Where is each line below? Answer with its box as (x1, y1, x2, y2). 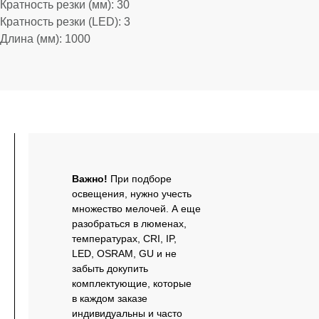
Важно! (72, 173, 110, 184)
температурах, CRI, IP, (72, 233, 177, 244)
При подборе (110, 173, 172, 184)
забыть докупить (72, 263, 148, 274)
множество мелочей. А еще (72, 203, 201, 214)
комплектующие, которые (72, 278, 192, 289)
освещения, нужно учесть (72, 188, 192, 199)
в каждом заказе (72, 293, 147, 304)
